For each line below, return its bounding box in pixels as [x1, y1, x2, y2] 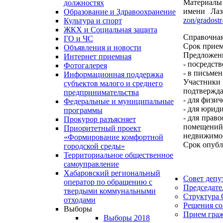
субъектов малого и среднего [64, 79, 163, 88]
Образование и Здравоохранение [64, 7, 176, 16]
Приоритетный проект [64, 124, 141, 133]
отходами [64, 196, 96, 205]
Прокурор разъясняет [64, 115, 136, 124]
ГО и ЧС [64, 34, 93, 43]
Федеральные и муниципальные [64, 97, 174, 106]
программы [64, 106, 103, 115]
